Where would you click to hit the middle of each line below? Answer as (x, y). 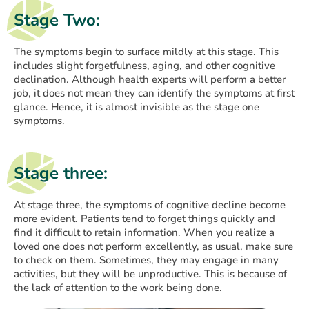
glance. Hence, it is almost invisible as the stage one (137, 107)
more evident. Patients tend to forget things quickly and (144, 219)
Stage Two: (57, 20)
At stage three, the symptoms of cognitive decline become (150, 205)
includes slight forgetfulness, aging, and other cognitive (144, 66)
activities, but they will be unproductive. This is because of (150, 274)
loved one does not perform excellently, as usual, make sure (153, 247)
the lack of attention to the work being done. (118, 288)
